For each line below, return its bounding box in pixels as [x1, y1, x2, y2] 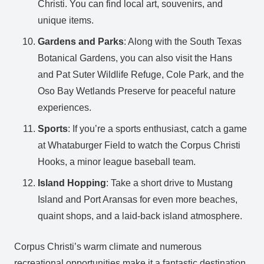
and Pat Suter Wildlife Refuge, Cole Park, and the [38, 69, 244, 80]
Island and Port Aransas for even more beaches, [38, 194, 237, 204]
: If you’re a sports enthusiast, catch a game [68, 123, 247, 134]
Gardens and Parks [38, 36, 124, 47]
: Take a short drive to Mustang [106, 177, 233, 188]
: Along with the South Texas [124, 36, 242, 47]
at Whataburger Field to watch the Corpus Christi [38, 140, 240, 150]
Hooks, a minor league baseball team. [38, 156, 196, 167]
